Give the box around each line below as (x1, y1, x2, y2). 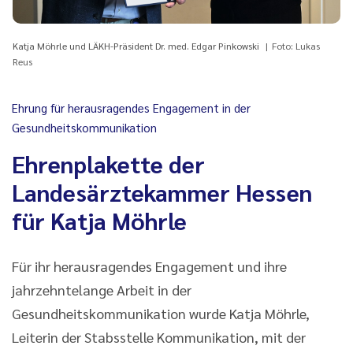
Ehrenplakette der (12, 147, 205, 179)
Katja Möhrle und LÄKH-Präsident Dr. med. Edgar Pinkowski (13, 39, 262, 52)
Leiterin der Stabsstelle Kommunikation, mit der (12, 327, 306, 346)
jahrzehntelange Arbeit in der (12, 280, 191, 299)
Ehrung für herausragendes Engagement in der (12, 99, 251, 115)
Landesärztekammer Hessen (12, 176, 312, 207)
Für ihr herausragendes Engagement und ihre (12, 256, 287, 275)
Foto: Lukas (272, 39, 320, 52)
